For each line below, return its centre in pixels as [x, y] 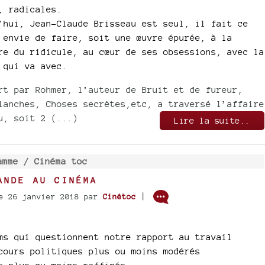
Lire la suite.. [212, 120]
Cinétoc [119, 196]
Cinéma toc [61, 161]
